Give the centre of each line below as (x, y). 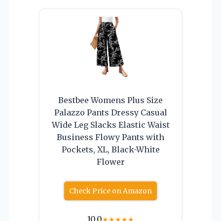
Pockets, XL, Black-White (110, 150)
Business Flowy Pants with (110, 137)
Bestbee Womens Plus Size (110, 100)
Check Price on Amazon (110, 191)
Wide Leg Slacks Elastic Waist (110, 125)
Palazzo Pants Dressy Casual (110, 113)
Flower (110, 162)
